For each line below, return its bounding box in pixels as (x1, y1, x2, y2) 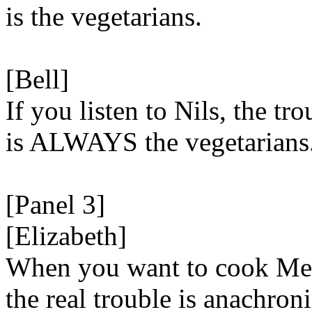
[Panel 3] (6, 189, 105, 219)
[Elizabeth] (6, 221, 127, 251)
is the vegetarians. (6, 1, 202, 31)
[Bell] (6, 64, 69, 94)
